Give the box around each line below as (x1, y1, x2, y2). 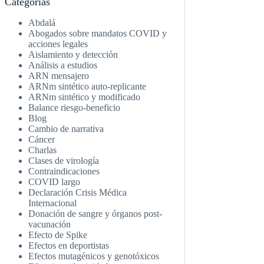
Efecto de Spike (28, 229, 88, 240)
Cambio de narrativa (28, 123, 104, 134)
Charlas (28, 144, 57, 155)
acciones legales (28, 38, 88, 49)
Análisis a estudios (28, 60, 98, 70)
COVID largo (28, 176, 81, 187)
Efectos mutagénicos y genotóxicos (28, 250, 160, 261)
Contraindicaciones (28, 166, 100, 176)
